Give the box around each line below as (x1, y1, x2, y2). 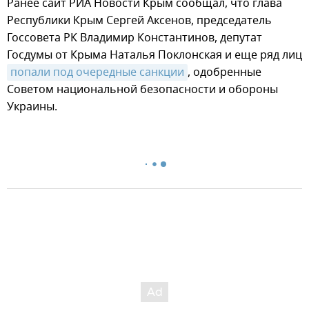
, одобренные (188, 63, 261, 81)
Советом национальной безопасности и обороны (7, 81, 278, 98)
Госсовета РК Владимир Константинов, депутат (7, 29, 262, 46)
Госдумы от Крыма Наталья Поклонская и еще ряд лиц (7, 46, 302, 63)
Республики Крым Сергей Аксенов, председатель (7, 12, 272, 29)
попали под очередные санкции (10, 63, 184, 81)
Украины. (7, 98, 57, 115)
